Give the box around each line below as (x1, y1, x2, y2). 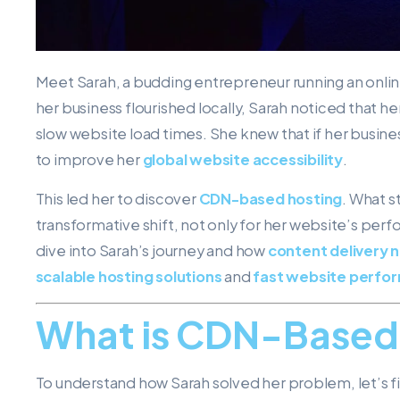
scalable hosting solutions (35, 266, 222, 286)
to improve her (35, 149, 143, 169)
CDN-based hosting (198, 188, 343, 208)
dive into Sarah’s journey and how (35, 240, 268, 260)
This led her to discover (35, 188, 199, 208)
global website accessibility (142, 149, 343, 169)
